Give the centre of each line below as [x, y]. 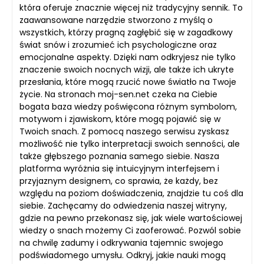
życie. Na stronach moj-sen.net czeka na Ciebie [118, 95]
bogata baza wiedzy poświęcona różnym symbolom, [128, 107]
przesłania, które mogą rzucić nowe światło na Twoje [128, 82]
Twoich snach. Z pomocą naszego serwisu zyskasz [124, 132]
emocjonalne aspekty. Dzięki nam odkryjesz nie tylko [128, 57]
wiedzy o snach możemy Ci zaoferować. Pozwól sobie [130, 231]
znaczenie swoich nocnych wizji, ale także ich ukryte [127, 70]
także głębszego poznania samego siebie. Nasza [119, 156]
